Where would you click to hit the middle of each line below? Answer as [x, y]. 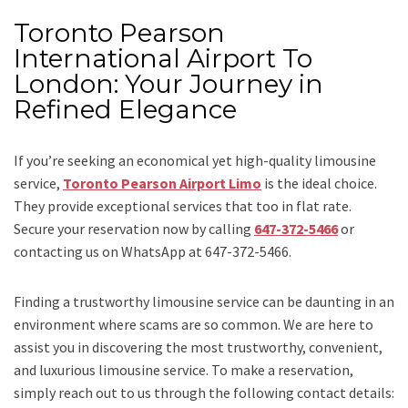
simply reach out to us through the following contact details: [204, 393]
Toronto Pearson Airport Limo [162, 184]
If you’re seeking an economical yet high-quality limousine [195, 161]
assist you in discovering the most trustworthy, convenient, [198, 347]
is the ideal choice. [319, 184]
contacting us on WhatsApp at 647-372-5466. [153, 252]
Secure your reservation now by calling [134, 229]
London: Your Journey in [168, 84]
